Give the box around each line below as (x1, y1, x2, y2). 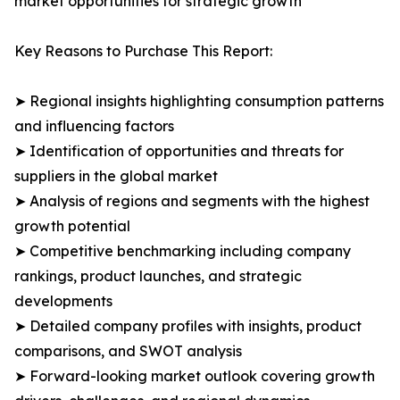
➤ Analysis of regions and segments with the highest (14, 192, 370, 211)
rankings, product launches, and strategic (14, 267, 302, 286)
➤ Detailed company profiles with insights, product (14, 317, 362, 336)
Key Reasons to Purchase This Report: (14, 42, 272, 61)
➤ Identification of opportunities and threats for (14, 142, 344, 161)
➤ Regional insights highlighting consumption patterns (14, 92, 384, 111)
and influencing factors (14, 117, 174, 136)
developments (14, 292, 112, 311)
